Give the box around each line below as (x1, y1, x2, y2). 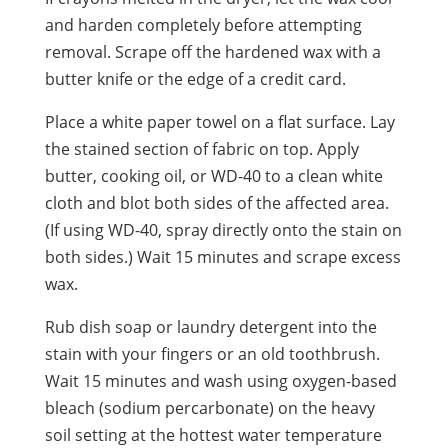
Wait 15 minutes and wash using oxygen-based (44, 369, 397, 392)
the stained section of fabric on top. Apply (44, 137, 359, 160)
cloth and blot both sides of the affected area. (44, 191, 389, 214)
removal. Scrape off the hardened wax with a (44, 40, 381, 63)
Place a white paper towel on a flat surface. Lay (44, 110, 395, 133)
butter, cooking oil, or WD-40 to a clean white (44, 164, 383, 187)
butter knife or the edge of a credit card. (44, 67, 346, 90)
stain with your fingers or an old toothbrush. (44, 342, 380, 365)
